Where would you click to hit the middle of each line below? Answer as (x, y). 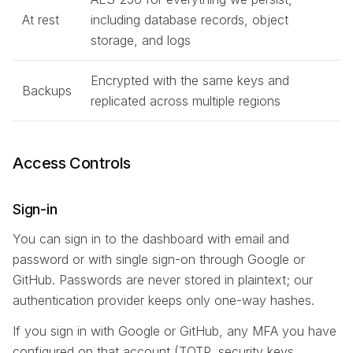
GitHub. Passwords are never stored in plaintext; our (163, 279)
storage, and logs (141, 40)
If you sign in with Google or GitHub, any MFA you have (175, 331)
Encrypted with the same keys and (190, 80)
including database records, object (190, 19)
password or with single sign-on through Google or (159, 259)
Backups (47, 90)
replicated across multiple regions (186, 100)
